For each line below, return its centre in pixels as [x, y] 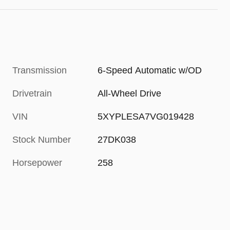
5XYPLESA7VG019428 [146, 117]
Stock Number [42, 140]
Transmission [40, 71]
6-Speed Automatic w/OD [150, 71]
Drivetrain [32, 94]
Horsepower [37, 163]
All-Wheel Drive [130, 94]
